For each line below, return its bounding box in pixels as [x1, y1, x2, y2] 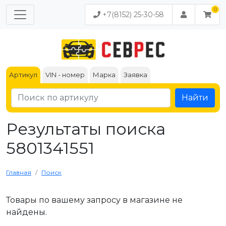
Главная [6, 168, 31, 176]
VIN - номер [45, 71, 85, 79]
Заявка [124, 71, 147, 79]
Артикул [9, 71, 37, 79]
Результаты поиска [6, 119, 165, 139]
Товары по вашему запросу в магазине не [6, 195, 183, 205]
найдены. [6, 207, 47, 217]
